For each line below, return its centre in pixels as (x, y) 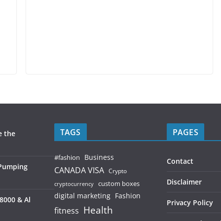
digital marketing (82, 195)
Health (98, 210)
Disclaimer (184, 182)
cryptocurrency (74, 184)
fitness (67, 210)
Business (99, 157)
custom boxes (119, 183)
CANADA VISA (79, 170)
